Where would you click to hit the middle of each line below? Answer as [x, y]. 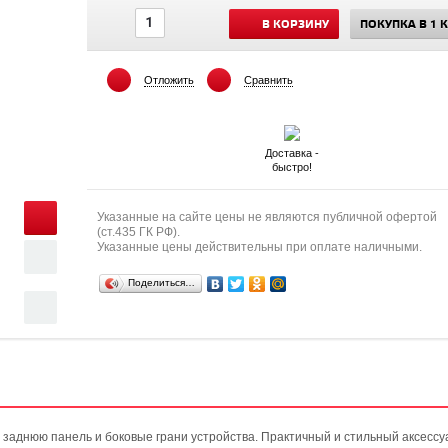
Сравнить [268, 80]
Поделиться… [161, 282]
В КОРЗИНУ [295, 25]
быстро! [292, 167]
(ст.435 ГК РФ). [138, 232]
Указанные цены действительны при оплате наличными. [259, 247]
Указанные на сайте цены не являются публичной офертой [266, 217]
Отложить [168, 80]
